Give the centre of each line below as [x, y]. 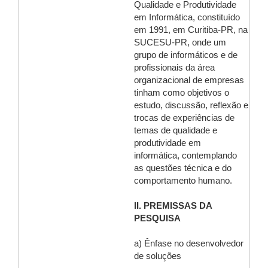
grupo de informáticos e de [186, 55]
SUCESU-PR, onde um [180, 42]
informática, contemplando [185, 156]
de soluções [158, 256]
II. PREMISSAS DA [173, 206]
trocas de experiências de [184, 118]
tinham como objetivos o [182, 93]
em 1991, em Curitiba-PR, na [191, 30]
